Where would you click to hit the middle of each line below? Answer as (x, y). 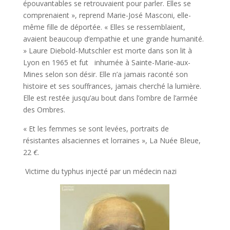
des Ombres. (44, 110)
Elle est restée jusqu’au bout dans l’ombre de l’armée (110, 98)
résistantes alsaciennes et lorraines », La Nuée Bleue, (112, 140)
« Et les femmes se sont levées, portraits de (96, 129)
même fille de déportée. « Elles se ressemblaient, (104, 27)
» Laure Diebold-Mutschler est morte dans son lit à (107, 51)
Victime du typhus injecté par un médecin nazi (101, 171)
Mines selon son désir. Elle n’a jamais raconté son (105, 74)
